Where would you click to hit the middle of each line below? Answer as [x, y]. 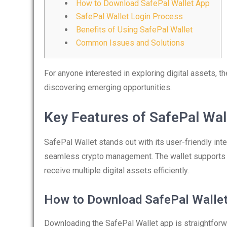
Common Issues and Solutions [130, 43]
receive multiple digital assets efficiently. [117, 171]
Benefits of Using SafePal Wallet [134, 30]
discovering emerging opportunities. [108, 87]
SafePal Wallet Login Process [129, 16]
